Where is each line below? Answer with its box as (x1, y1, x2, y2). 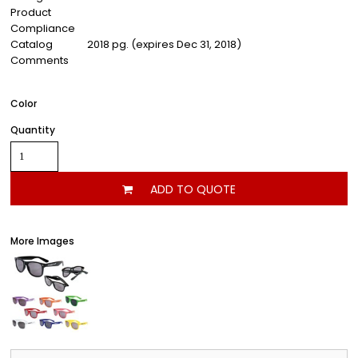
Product (10, 5, 51, 20)
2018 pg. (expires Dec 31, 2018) (87, 37, 241, 52)
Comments (10, 53, 69, 68)
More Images (10, 234, 74, 248)
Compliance (10, 21, 75, 36)
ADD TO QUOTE (150, 181, 236, 197)
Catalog (10, 37, 53, 52)
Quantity (10, 123, 55, 137)
